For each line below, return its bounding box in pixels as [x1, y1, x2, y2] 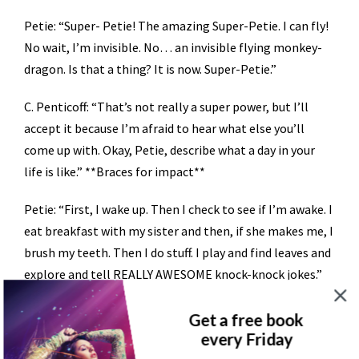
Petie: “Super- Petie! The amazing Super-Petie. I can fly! [24, 18, 329, 34]
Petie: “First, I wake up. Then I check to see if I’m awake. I [24, 201, 333, 218]
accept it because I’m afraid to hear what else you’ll [24, 120, 305, 137]
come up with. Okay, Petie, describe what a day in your [24, 142, 315, 159]
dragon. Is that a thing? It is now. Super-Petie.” [24, 61, 276, 78]
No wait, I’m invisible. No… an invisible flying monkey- [24, 39, 322, 56]
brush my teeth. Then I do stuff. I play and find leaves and [24, 244, 331, 261]
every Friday [200, 329, 293, 349]
